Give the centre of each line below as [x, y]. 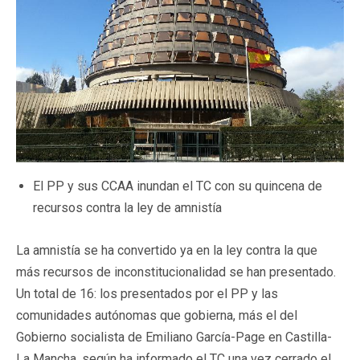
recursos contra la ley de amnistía [127, 207]
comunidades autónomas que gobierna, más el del [157, 315]
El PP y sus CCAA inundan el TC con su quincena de [178, 186]
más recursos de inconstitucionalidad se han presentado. [176, 272]
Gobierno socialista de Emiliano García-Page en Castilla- [174, 337]
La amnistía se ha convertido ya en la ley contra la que [167, 250]
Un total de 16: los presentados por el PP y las [147, 293]
